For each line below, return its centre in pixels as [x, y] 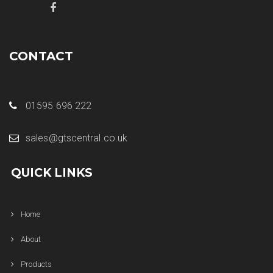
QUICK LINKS [52, 172]
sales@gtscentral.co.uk [77, 138]
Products [36, 264]
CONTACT [41, 56]
